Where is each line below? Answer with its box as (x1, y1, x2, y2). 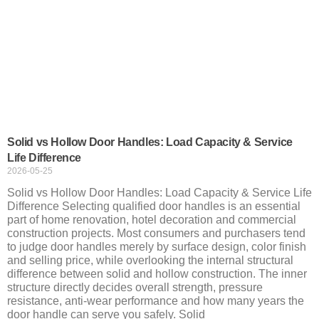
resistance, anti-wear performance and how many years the (7, 294, 304, 307)
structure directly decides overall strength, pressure (7, 281, 263, 293)
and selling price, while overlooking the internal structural (7, 253, 293, 266)
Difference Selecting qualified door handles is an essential (7, 199, 300, 212)
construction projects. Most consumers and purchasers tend (7, 226, 305, 239)
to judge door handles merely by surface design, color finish (7, 240, 306, 253)
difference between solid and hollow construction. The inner (7, 267, 307, 280)
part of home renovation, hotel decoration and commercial (7, 213, 296, 226)
